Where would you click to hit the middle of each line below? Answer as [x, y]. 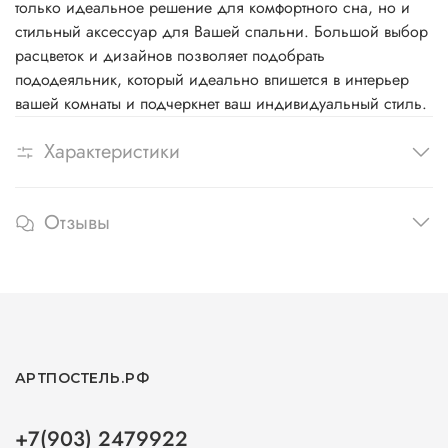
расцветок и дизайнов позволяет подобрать [170, 56]
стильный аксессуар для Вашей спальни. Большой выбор [221, 32]
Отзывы [77, 222]
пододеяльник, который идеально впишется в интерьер [212, 80]
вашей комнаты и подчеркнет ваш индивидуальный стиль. [221, 104]
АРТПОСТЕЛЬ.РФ [82, 378]
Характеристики [112, 152]
